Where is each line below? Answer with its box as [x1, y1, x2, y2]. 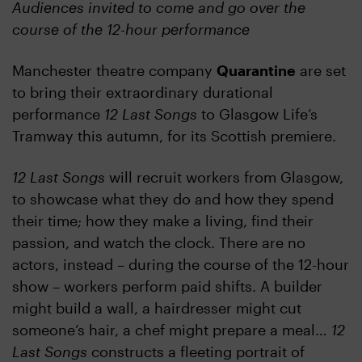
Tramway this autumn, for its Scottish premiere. [12, 127, 336, 145]
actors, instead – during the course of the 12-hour [12, 255, 349, 274]
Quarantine [217, 61, 296, 80]
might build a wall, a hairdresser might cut [12, 299, 301, 318]
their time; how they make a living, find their [12, 212, 314, 230]
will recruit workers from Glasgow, [105, 168, 343, 187]
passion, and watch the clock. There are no [12, 234, 305, 252]
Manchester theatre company [12, 61, 217, 80]
